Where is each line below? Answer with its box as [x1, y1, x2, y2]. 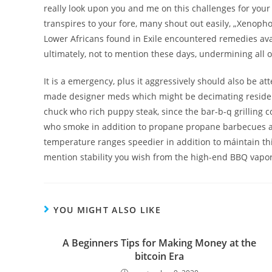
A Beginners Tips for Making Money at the [63, 236, 257, 250]
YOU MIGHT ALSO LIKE [53, 204, 161, 216]
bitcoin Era [135, 250, 185, 263]
